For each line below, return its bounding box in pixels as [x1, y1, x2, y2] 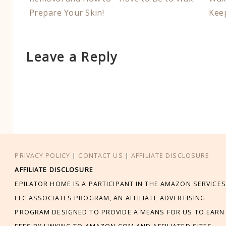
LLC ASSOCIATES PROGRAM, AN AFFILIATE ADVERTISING [15, 193, 206, 202]
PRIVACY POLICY [15, 151, 71, 160]
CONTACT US [78, 151, 123, 160]
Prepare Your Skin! [29, 7, 104, 18]
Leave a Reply [26, 48, 118, 65]
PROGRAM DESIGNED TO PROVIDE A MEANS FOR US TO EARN [15, 207, 225, 216]
